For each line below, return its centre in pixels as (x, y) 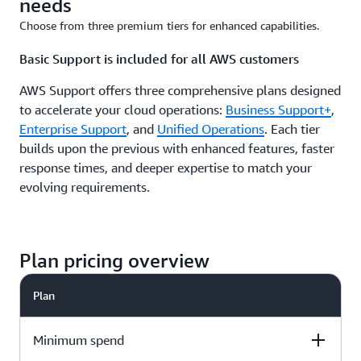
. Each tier (292, 129)
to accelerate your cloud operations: (122, 110)
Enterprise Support (73, 129)
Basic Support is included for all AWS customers (159, 59)
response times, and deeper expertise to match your (166, 168)
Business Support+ (278, 110)
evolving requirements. (85, 187)
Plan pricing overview (114, 260)
